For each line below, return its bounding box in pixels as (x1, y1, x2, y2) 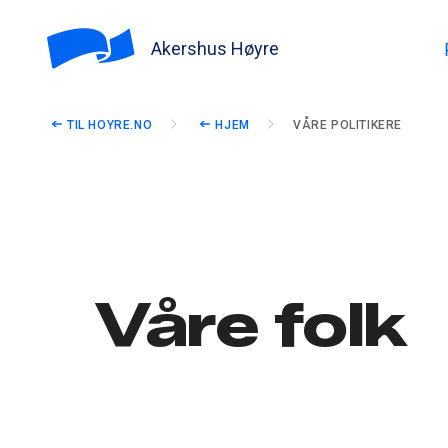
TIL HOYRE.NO (67, 118, 153, 133)
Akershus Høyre (151, 37, 280, 59)
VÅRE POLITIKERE (293, 118, 403, 133)
